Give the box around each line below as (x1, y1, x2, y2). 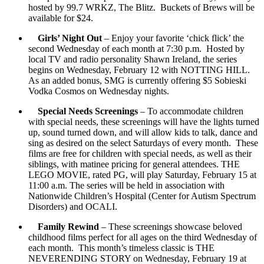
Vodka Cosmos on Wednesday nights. (28, 85, 169, 96)
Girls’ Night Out (38, 32, 102, 43)
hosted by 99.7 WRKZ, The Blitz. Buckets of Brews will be (28, 2, 255, 12)
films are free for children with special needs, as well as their (28, 148, 252, 159)
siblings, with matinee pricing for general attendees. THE (28, 159, 240, 169)
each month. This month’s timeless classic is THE (28, 242, 214, 253)
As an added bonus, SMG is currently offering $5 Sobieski (28, 75, 246, 85)
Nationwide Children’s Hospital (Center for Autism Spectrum (28, 190, 256, 201)
